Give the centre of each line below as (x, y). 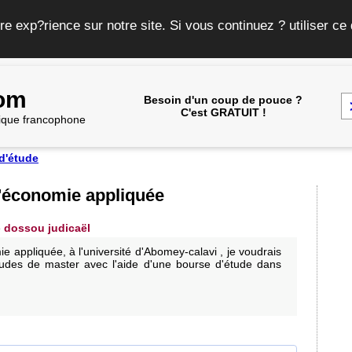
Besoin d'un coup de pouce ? (223, 100)
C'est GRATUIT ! (223, 112)
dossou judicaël (47, 228)
